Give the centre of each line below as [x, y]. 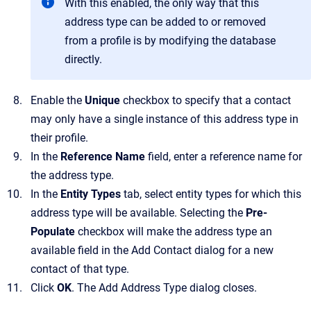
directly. [83, 59]
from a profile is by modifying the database [170, 41]
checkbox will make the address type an [174, 232]
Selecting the [213, 213]
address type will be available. [105, 213]
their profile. [59, 138]
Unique [102, 100]
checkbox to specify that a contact [205, 100]
